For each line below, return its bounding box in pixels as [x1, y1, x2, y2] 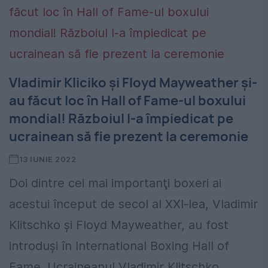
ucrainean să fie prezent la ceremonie [9, 127, 248, 146]
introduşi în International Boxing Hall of [9, 239, 229, 254]
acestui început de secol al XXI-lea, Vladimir [9, 197, 258, 212]
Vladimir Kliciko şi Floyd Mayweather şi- [9, 74, 257, 92]
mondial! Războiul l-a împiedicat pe [9, 109, 233, 128]
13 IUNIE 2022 [19, 154, 77, 165]
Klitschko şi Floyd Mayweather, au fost [9, 218, 229, 233]
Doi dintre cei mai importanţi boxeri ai [9, 176, 221, 191]
